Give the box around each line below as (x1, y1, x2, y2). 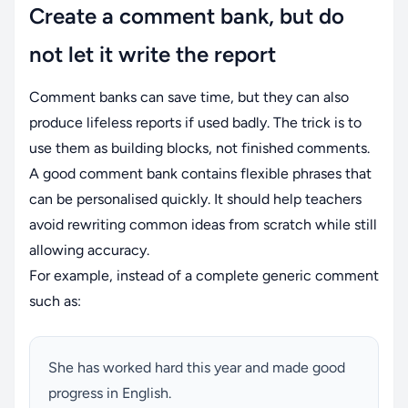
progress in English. (48, 383, 171, 402)
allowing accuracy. (29, 240, 149, 259)
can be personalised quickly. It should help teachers (29, 189, 362, 208)
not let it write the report (29, 40, 276, 67)
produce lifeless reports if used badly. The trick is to (29, 113, 362, 131)
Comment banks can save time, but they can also (29, 87, 349, 106)
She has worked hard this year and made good (48, 358, 345, 376)
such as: (29, 291, 81, 310)
